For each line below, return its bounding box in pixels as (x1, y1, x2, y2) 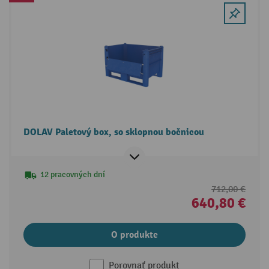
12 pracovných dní (40, 169, 105, 180)
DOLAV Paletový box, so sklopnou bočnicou (23, 125, 204, 138)
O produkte (111, 228, 158, 241)
